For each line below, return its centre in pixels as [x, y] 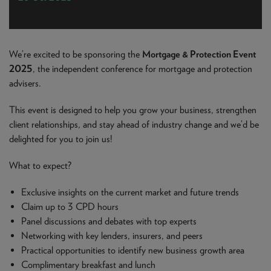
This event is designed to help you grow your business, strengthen [133, 110]
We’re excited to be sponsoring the [76, 54]
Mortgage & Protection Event [199, 54]
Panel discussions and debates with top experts [109, 221]
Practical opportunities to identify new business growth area [133, 250]
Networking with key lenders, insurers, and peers [112, 236]
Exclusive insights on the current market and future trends [130, 192]
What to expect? [40, 165]
